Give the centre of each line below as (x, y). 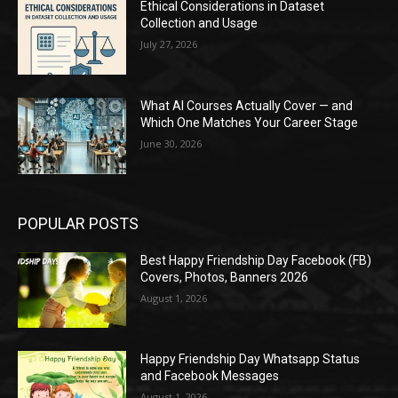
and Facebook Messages (210, 376)
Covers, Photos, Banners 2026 (225, 277)
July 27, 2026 (169, 44)
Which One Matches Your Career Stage (250, 123)
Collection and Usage (199, 24)
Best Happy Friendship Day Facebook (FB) (256, 260)
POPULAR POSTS (78, 223)
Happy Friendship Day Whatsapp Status (251, 359)
